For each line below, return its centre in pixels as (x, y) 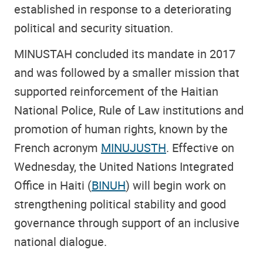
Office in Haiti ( (53, 186)
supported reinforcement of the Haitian (116, 92)
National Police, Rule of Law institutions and (129, 110)
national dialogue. (60, 242)
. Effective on (200, 148)
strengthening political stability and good (120, 204)
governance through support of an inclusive (127, 223)
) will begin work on (176, 186)
